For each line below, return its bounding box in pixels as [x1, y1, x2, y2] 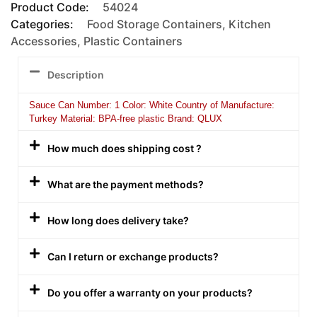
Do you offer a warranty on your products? [47, 286, 253, 299]
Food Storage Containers [87, 16, 222, 31]
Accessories [11, 33, 77, 48]
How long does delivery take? [47, 214, 190, 226]
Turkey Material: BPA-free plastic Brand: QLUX [29, 113, 222, 124]
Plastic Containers [83, 33, 183, 48]
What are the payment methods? [47, 178, 204, 190]
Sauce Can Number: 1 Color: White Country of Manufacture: [29, 99, 275, 110]
